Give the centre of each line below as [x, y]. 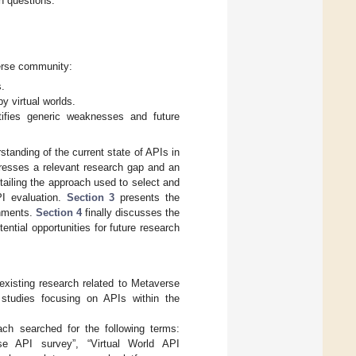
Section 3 [91, 198]
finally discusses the [131, 213]
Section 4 [58, 213]
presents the [147, 198]
